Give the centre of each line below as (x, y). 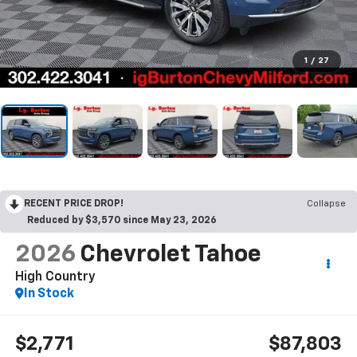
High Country (55, 278)
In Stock (49, 294)
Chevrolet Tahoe (170, 255)
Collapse (326, 204)
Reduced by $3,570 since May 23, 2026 (122, 221)
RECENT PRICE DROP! (74, 204)
